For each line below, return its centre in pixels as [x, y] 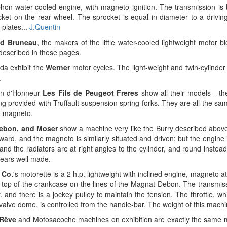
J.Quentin [45, 27]
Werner [58, 67]
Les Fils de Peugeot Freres [91, 93]
